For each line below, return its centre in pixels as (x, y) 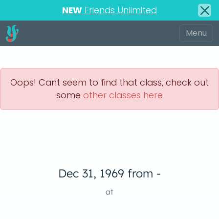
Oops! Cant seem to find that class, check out (109, 82)
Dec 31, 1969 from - (109, 173)
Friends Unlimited (120, 10)
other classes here (123, 95)
